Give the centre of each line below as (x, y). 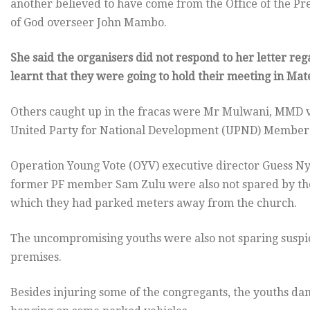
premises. (36, 257)
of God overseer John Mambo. (89, 22)
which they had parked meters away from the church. (154, 203)
